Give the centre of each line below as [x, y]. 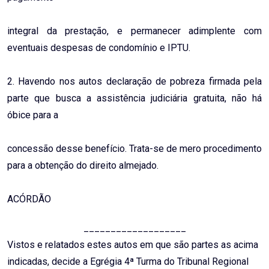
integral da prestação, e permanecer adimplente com [134, 31]
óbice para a [33, 115]
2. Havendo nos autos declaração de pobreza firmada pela [134, 82]
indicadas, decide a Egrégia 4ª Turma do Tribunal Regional [128, 262]
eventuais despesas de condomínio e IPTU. [99, 48]
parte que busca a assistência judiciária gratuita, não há [134, 98]
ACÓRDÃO [29, 199]
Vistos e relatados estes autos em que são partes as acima [133, 245]
